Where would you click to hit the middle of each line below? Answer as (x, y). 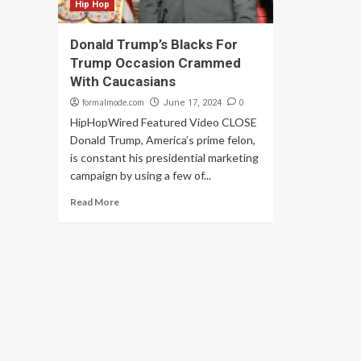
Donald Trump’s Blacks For (154, 44)
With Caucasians (123, 81)
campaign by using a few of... (141, 175)
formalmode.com (113, 102)
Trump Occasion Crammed (156, 63)
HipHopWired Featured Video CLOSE (164, 122)
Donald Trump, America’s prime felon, (163, 140)
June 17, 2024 (192, 103)
